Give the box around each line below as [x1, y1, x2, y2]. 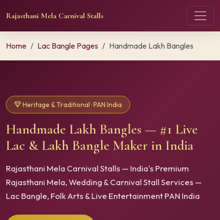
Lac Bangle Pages [37, 41, 98, 51]
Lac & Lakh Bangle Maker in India [6, 137, 193, 154]
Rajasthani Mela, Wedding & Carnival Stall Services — [6, 177, 202, 188]
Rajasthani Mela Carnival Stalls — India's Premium [6, 163, 189, 174]
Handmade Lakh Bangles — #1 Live [6, 121, 198, 138]
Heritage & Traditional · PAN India [21, 100, 122, 109]
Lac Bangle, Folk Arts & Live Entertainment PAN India [6, 191, 200, 201]
